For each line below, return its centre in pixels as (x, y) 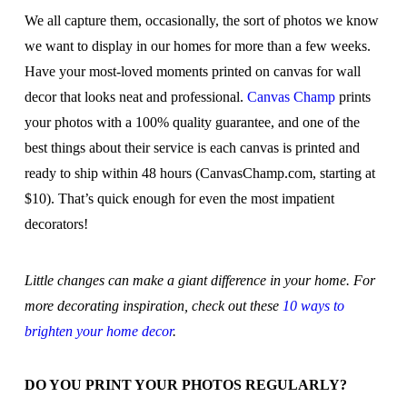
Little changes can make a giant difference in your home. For (199, 280)
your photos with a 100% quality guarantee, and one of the (192, 122)
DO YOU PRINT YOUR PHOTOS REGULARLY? (185, 385)
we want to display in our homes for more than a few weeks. (197, 45)
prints (352, 96)
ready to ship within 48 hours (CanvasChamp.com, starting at (199, 173)
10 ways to (313, 306)
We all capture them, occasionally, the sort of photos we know (201, 20)
